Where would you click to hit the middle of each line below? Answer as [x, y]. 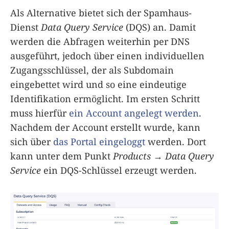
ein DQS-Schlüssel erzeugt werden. [119, 170]
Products [132, 156]
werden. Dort [176, 141]
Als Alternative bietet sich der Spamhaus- [101, 13]
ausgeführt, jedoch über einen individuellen [107, 55]
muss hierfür [40, 113]
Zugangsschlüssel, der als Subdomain [92, 70]
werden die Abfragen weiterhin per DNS [100, 41]
